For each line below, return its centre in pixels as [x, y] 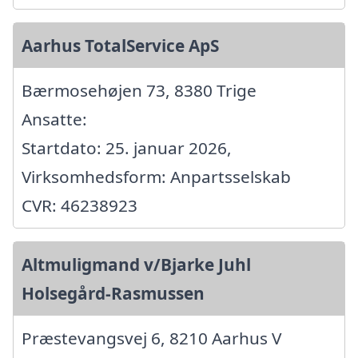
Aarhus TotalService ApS [120, 46]
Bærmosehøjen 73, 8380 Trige [139, 90]
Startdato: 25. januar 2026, [127, 148]
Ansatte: [54, 119]
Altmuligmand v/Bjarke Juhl [136, 265]
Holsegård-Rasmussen [113, 293]
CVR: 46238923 [80, 205]
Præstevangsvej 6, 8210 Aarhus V [151, 338]
